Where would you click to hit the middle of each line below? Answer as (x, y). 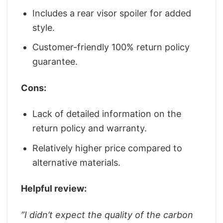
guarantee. (55, 62)
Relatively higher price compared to (108, 148)
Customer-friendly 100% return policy (111, 47)
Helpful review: (54, 189)
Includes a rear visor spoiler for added (112, 13)
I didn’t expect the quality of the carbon (109, 215)
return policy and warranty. (90, 128)
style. (44, 27)
